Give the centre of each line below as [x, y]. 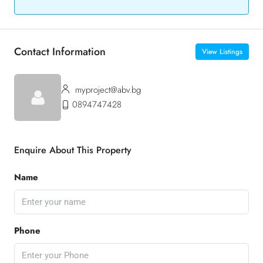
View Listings [222, 52]
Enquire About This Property [73, 150]
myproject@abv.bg [107, 90]
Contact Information [60, 51]
